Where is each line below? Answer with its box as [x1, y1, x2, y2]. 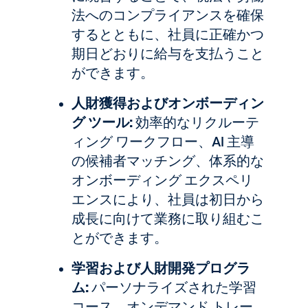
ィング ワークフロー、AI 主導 [71, 132, 254, 151]
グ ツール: [71, 113, 133, 132]
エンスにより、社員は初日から [71, 190, 264, 209]
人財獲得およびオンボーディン [71, 93, 264, 113]
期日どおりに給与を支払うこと [71, 44, 264, 63]
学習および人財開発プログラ [71, 258, 250, 278]
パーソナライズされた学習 [89, 278, 256, 297]
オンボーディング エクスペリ [71, 170, 253, 190]
